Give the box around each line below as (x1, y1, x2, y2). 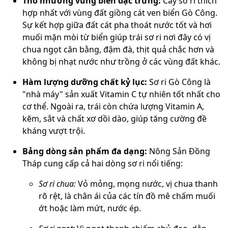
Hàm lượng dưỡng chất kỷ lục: (22, 76, 147, 88)
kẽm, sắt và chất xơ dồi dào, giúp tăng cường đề (22, 112, 207, 124)
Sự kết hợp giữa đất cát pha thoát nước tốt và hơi (22, 19, 212, 31)
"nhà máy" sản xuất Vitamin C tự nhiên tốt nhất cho (22, 88, 220, 100)
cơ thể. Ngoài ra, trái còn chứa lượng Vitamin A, (22, 100, 204, 112)
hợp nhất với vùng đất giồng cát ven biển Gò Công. (22, 7, 217, 18)
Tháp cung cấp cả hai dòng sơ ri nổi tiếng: (22, 157, 183, 169)
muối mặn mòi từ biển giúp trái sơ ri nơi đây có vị (22, 31, 211, 43)
